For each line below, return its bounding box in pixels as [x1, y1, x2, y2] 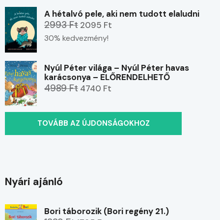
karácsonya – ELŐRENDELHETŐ [44, 71, 170, 82]
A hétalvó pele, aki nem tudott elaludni [44, 8, 199, 19]
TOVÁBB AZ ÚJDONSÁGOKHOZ [37, 118, 150, 129]
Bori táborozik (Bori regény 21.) [44, 206, 169, 217]
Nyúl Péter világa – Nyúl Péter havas [44, 62, 189, 73]
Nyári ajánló [5, 175, 63, 189]
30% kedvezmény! [44, 32, 109, 43]
